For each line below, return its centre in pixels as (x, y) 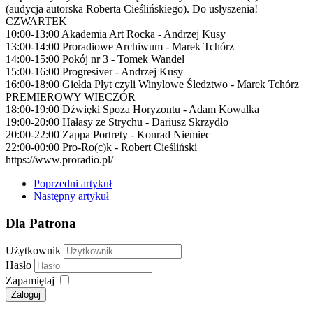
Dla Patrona (41, 223)
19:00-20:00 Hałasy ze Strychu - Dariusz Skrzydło (117, 122)
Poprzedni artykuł (73, 183)
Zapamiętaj (30, 281)
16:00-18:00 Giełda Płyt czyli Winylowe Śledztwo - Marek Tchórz (152, 84)
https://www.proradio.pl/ (59, 159)
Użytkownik (33, 251)
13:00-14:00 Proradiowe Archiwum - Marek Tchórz (120, 46)
